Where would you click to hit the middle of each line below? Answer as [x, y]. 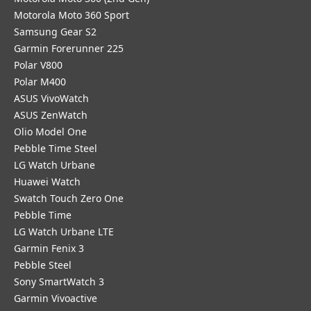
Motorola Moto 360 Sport [72, 15]
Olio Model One [50, 132]
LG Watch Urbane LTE [64, 232]
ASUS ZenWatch [51, 115]
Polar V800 [38, 65]
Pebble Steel [43, 265]
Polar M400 [40, 82]
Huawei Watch [47, 182]
